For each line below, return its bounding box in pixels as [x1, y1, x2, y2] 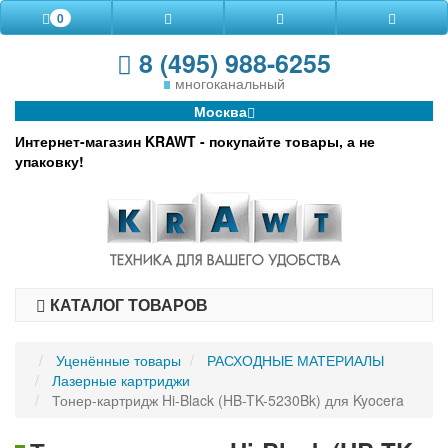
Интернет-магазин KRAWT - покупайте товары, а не [15, 131, 375, 151]
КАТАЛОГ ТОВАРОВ [46, 293, 208, 316]
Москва [193, 101, 247, 121]
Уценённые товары [56, 350, 181, 370]
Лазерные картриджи [52, 370, 190, 390]
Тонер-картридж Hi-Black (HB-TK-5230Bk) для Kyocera [52, 390, 404, 410]
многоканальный [174, 73, 285, 93]
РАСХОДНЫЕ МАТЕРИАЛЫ [207, 350, 384, 370]
